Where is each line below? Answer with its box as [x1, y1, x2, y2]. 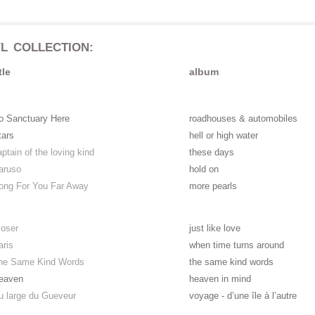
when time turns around [189, 239, 284, 250]
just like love [189, 222, 240, 233]
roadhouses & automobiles [189, 112, 297, 124]
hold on [189, 163, 219, 174]
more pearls [189, 180, 237, 191]
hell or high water [189, 129, 258, 141]
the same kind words [189, 256, 274, 267]
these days [189, 146, 234, 157]
